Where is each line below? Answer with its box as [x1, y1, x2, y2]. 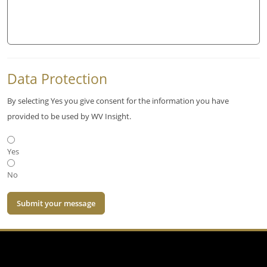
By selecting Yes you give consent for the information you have [7, 95, 229, 106]
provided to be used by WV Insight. [7, 111, 131, 122]
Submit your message [16, 197, 95, 209]
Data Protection [7, 69, 107, 88]
